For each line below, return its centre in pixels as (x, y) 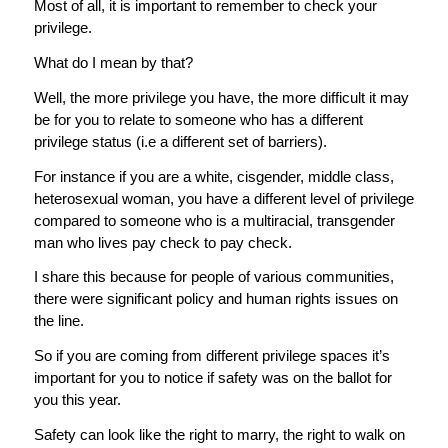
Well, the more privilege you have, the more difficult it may (221, 97)
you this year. (79, 400)
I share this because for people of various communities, (213, 277)
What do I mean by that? (115, 63)
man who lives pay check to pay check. (164, 242)
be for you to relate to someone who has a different (198, 119)
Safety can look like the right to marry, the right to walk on (219, 434)
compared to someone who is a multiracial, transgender (214, 220)
